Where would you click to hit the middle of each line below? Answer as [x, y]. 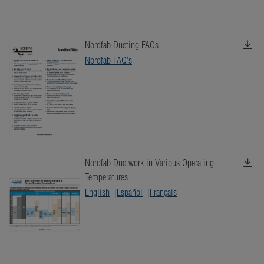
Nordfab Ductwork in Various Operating [149, 163]
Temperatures [106, 177]
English [97, 192]
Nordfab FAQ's [108, 60]
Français [163, 192]
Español [130, 192]
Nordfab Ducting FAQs [122, 45]
